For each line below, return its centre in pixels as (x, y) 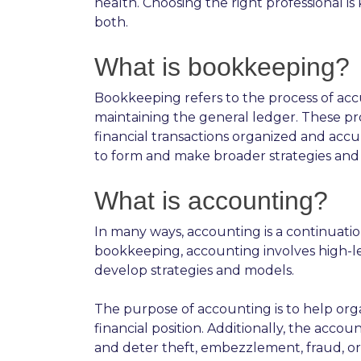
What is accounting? (211, 200)
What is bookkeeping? (222, 66)
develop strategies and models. (194, 270)
